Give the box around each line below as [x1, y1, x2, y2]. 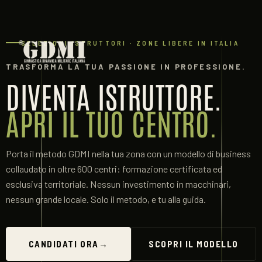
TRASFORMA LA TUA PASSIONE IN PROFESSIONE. [6, 62, 246, 71]
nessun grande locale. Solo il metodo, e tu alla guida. [6, 194, 206, 205]
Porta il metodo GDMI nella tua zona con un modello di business [6, 148, 251, 159]
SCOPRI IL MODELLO [149, 239, 239, 249]
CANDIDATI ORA [28, 239, 99, 249]
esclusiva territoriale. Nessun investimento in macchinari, [6, 178, 231, 189]
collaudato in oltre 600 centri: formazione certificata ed [6, 163, 222, 174]
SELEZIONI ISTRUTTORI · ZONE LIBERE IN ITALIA [21, 39, 239, 47]
